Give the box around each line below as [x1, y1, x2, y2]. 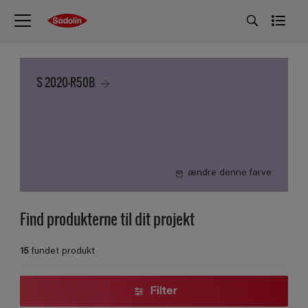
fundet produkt [32, 247, 95, 256]
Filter [149, 285, 177, 297]
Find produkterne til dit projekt [20, 205, 195, 232]
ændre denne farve [188, 168, 272, 178]
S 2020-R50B [36, 71, 97, 92]
